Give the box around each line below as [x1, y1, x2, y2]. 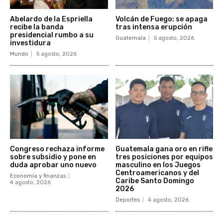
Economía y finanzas [10, 173, 66, 180]
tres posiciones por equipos [115, 153, 213, 162]
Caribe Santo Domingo [115, 177, 194, 186]
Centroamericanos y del [115, 169, 199, 178]
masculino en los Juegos [115, 161, 201, 170]
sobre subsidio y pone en [10, 153, 96, 162]
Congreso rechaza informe [10, 145, 105, 154]
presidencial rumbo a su [10, 30, 94, 39]
